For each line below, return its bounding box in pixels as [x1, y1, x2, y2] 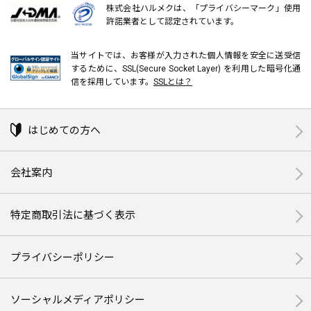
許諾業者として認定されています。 [106, 15, 239, 27]
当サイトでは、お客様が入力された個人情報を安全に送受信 [71, 49, 301, 61]
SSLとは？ [153, 75, 192, 87]
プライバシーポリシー [10, 249, 115, 264]
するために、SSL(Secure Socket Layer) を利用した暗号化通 [71, 62, 301, 74]
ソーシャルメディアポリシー [10, 292, 145, 307]
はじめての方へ [28, 122, 101, 137]
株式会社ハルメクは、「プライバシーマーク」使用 [106, 1, 301, 14]
